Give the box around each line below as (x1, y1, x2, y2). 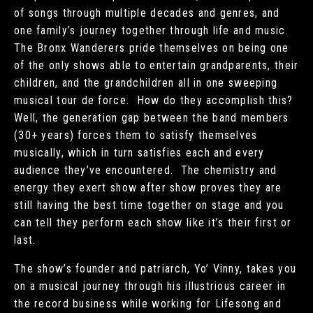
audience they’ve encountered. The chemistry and (14, 163, 277, 177)
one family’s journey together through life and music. (14, 23, 293, 37)
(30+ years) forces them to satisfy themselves (14, 128, 258, 142)
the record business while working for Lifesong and (14, 296, 282, 310)
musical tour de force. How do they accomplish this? (14, 93, 293, 107)
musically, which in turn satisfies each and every (14, 145, 265, 159)
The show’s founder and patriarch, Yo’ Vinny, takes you (14, 261, 297, 275)
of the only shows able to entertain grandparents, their (14, 58, 299, 72)
